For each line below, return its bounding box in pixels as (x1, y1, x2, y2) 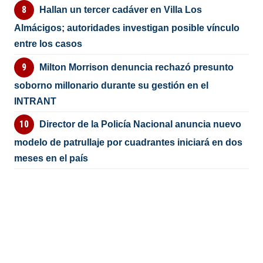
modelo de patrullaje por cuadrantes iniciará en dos (14, 137, 243, 148)
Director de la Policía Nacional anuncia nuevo (39, 119, 241, 130)
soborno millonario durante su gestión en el (14, 80, 209, 90)
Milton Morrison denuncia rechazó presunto (39, 62, 234, 72)
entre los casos (14, 39, 83, 49)
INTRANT (14, 96, 57, 106)
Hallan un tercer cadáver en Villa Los (39, 5, 202, 15)
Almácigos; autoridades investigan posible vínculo (14, 23, 240, 33)
